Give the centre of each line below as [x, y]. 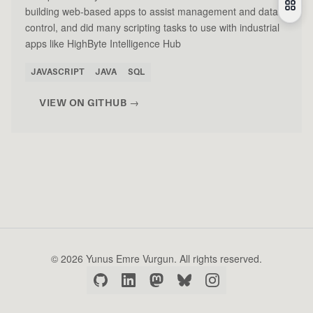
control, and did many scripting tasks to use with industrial [152, 28]
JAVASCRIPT [57, 72]
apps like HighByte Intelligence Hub [103, 44]
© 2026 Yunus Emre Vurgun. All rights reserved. [156, 259]
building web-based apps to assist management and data [152, 12]
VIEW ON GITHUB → [89, 103]
